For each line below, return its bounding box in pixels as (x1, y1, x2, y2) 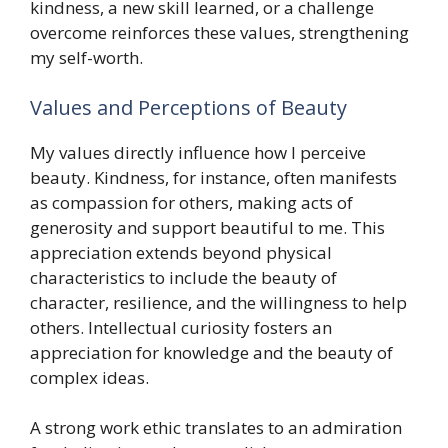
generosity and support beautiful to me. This (30, 215, 385, 239)
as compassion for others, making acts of (30, 190, 353, 214)
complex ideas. (30, 365, 149, 389)
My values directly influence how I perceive (30, 140, 366, 164)
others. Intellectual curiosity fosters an (30, 315, 332, 339)
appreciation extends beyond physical (30, 240, 332, 264)
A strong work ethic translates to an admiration (30, 416, 402, 439)
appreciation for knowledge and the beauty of (30, 340, 393, 364)
